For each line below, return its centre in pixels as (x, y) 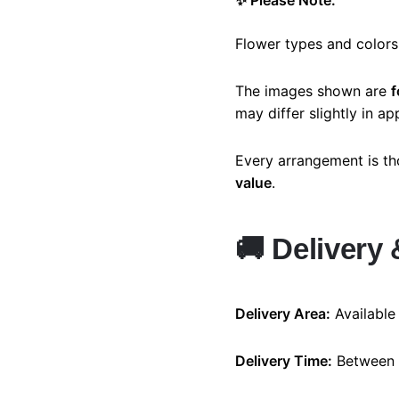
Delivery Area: (283, 314)
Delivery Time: (284, 361)
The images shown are (313, 91)
